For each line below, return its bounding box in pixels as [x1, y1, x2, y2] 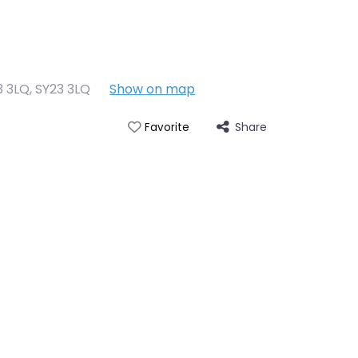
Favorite [144, 120, 189, 135]
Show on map [109, 80, 196, 98]
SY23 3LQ [35, 80, 91, 98]
